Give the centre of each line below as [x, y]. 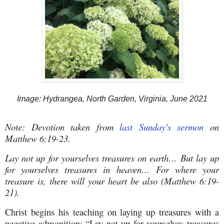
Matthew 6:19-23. [38, 138]
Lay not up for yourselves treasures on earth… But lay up [112, 158]
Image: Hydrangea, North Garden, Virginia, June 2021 [112, 98]
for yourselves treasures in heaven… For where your [112, 169]
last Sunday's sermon [162, 127]
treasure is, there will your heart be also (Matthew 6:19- [112, 181]
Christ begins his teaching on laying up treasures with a [112, 212]
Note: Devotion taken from [62, 127]
